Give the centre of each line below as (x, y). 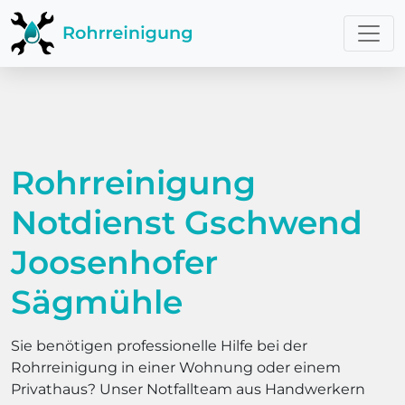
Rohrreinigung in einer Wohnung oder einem (176, 367)
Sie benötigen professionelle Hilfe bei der (159, 346)
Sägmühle (97, 302)
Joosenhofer (114, 262)
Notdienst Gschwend (187, 222)
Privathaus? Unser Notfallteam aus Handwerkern (188, 389)
